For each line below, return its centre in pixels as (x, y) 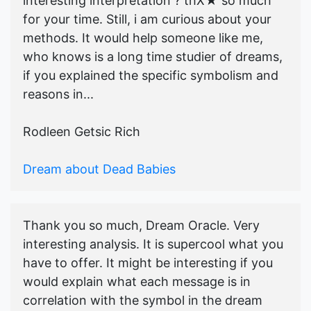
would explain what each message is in (137, 282)
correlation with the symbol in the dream (143, 301)
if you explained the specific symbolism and (151, 76)
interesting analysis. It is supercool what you (153, 244)
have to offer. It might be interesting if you (148, 263)
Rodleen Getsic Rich (82, 132)
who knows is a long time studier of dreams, (153, 57)
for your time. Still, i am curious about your (147, 19)
